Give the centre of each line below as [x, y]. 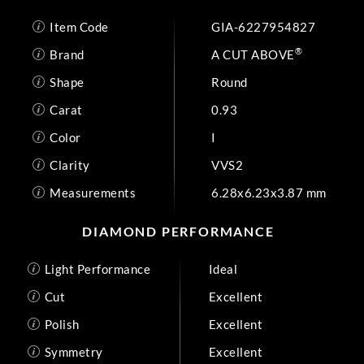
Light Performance [97, 269]
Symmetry [74, 351]
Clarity [70, 165]
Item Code [79, 26]
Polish [62, 324]
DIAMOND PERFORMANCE [178, 231]
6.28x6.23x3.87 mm [269, 192]
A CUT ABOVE [253, 54]
